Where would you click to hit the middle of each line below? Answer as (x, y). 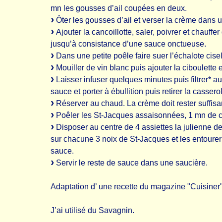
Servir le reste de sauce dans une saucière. (131, 163)
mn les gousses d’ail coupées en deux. (119, 8)
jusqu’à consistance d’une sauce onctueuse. (128, 44)
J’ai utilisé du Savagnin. (92, 210)
